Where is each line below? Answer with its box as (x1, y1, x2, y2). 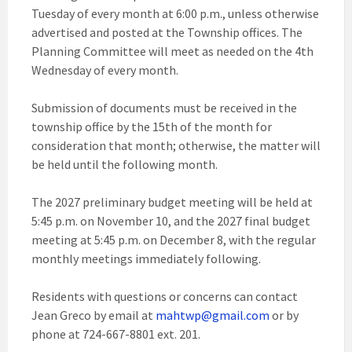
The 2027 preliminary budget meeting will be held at (31, 194, 313, 210)
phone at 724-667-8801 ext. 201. (31, 326, 200, 342)
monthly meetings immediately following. (31, 251, 261, 266)
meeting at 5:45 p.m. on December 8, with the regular (31, 232, 316, 247)
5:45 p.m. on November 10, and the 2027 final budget (31, 213, 310, 229)
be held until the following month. (31, 156, 218, 172)
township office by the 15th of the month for (31, 119, 272, 134)
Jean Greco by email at (31, 307, 156, 323)
